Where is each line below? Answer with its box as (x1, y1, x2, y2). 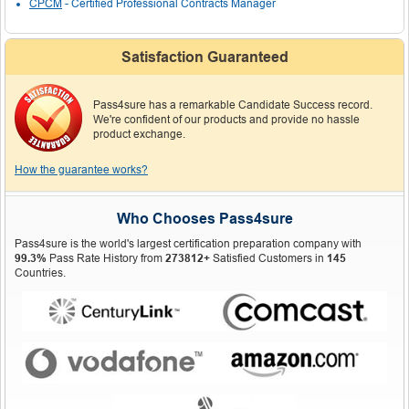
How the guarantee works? (15, 163, 148, 176)
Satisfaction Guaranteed (121, 48, 288, 65)
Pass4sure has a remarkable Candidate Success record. (93, 99, 372, 112)
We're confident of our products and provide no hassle (93, 113, 360, 127)
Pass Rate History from (47, 251, 165, 265)
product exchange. (93, 128, 185, 142)
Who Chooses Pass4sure (116, 210, 293, 226)
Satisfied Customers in (210, 251, 327, 265)
